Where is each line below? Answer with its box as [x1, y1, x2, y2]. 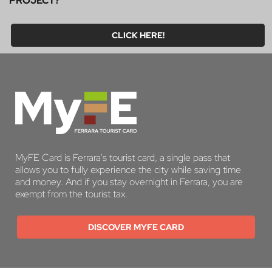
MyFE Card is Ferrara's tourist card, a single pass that [15, 151, 230, 164]
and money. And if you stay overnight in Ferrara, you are [15, 175, 243, 188]
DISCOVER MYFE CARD [88, 221, 184, 233]
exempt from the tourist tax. [15, 187, 127, 200]
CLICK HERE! [111, 29, 165, 41]
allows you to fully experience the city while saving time [15, 163, 241, 176]
